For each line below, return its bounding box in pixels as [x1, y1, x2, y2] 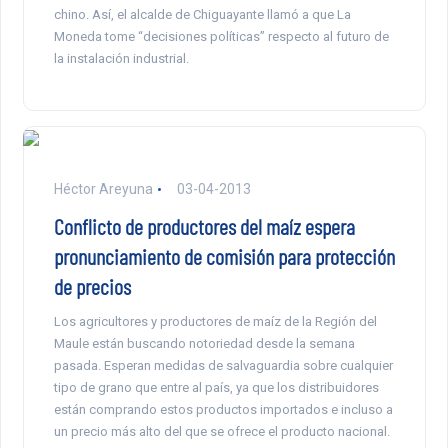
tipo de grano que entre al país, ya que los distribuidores [53, 379, 379, 395]
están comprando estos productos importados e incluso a [53, 401, 393, 417]
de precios [53, 272, 131, 299]
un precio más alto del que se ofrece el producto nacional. [53, 423, 390, 439]
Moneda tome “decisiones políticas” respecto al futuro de [53, 28, 389, 44]
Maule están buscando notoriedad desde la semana [53, 335, 355, 351]
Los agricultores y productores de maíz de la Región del [53, 313, 377, 329]
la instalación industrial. [53, 50, 189, 66]
